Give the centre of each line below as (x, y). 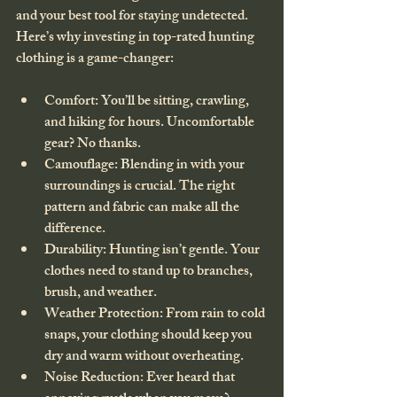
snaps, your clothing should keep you (149, 336)
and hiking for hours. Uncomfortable (151, 124)
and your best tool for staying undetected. (133, 17)
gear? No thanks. (93, 145)
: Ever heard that (189, 379)
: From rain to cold (214, 315)
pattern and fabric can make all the (143, 209)
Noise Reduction (92, 379)
